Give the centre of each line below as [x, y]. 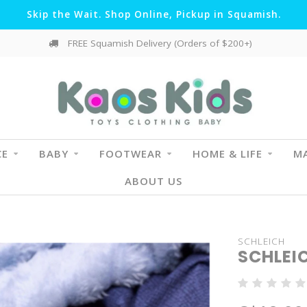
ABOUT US [153, 181]
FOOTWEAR [130, 153]
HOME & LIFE [227, 153]
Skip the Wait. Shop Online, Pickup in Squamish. [153, 14]
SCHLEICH [261, 241]
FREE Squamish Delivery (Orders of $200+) [159, 43]
